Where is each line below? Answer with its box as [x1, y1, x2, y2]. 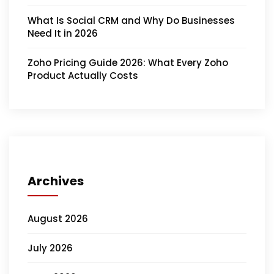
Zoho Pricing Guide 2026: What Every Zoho [28, 56, 228, 69]
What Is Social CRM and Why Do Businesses [28, 13, 235, 27]
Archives [28, 172, 84, 190]
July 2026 [28, 241, 73, 254]
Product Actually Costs [28, 68, 138, 82]
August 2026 [28, 212, 88, 225]
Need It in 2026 [28, 26, 98, 40]
